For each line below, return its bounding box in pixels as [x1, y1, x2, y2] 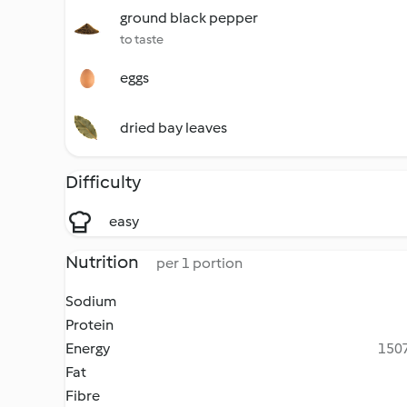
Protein [65, 316, 114, 333]
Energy [65, 340, 110, 357]
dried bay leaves [120, 119, 227, 136]
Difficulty [65, 171, 141, 193]
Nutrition [65, 251, 142, 273]
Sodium [65, 293, 116, 310]
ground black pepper [120, 9, 258, 26]
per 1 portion [156, 254, 243, 272]
